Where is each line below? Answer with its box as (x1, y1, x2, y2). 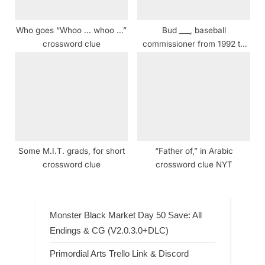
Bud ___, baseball (161, 25, 226, 35)
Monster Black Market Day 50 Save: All (50, 209, 202, 220)
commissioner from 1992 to (143, 39, 245, 49)
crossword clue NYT (155, 160, 232, 170)
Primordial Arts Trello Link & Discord (50, 248, 189, 258)
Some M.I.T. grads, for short (18, 146, 125, 156)
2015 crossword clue (154, 53, 233, 63)
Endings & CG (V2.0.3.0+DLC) (50, 225, 169, 235)
